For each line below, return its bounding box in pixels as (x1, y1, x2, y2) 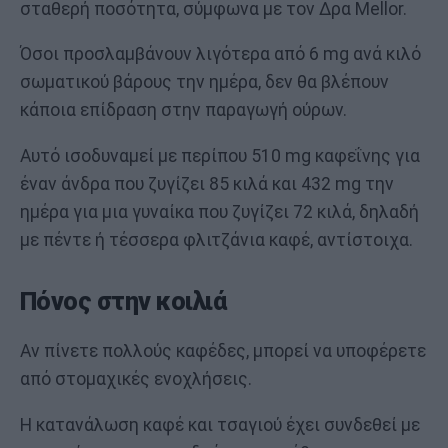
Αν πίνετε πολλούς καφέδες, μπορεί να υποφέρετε (20, 340, 426, 361)
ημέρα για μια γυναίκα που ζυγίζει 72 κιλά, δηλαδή (20, 201, 419, 222)
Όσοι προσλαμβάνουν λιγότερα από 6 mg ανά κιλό (20, 44, 421, 65)
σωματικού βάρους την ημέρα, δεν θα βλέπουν (20, 72, 389, 93)
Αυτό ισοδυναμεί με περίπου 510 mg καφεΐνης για (20, 145, 420, 166)
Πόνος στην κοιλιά (20, 287, 227, 317)
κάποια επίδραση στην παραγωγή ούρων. (20, 100, 347, 121)
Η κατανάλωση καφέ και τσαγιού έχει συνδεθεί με (20, 414, 420, 435)
